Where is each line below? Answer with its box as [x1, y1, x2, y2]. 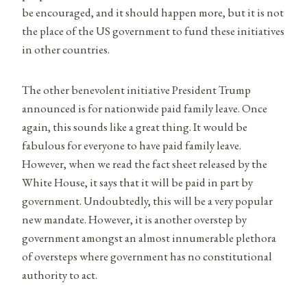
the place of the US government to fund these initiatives [22, 23, 284, 38]
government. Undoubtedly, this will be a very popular [22, 193, 273, 208]
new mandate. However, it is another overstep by [22, 211, 247, 227]
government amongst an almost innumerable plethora [22, 230, 276, 245]
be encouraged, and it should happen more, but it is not [22, 4, 284, 20]
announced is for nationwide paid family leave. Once [22, 100, 267, 116]
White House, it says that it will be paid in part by [22, 174, 253, 190]
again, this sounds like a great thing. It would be [22, 119, 247, 134]
